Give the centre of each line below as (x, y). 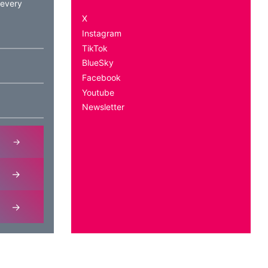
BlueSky (98, 63)
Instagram (101, 33)
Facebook (101, 78)
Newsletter (103, 107)
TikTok (95, 48)
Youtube (98, 92)
